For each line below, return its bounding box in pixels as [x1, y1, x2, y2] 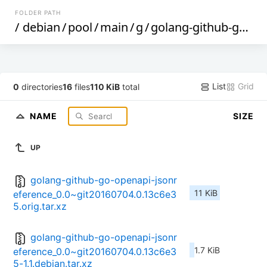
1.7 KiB [194, 245, 220, 256]
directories [19, 81, 63, 92]
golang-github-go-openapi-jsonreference [151, 19, 240, 35]
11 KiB [194, 188, 218, 198]
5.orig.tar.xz [13, 200, 67, 213]
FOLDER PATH [15, 9, 61, 16]
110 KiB [90, 81, 120, 92]
